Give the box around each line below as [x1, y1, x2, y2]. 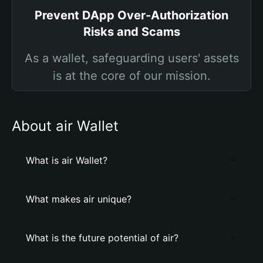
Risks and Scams [83, 25, 180, 39]
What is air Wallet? [26, 154, 107, 166]
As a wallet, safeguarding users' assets [24, 51, 239, 65]
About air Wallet [12, 117, 119, 134]
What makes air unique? [26, 193, 131, 205]
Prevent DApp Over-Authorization [35, 8, 228, 22]
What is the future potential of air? [26, 232, 178, 244]
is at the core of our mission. [52, 69, 211, 83]
